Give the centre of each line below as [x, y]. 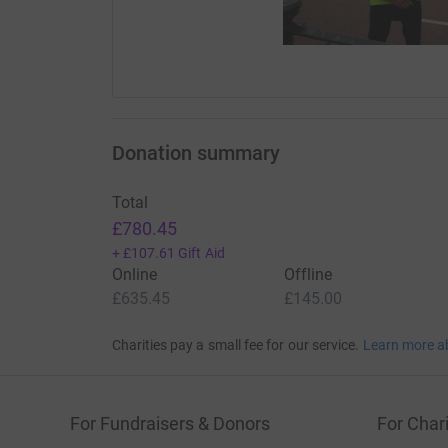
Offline [308, 275]
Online [134, 275]
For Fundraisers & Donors [170, 424]
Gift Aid [201, 253]
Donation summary [195, 153]
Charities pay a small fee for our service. [235, 345]
